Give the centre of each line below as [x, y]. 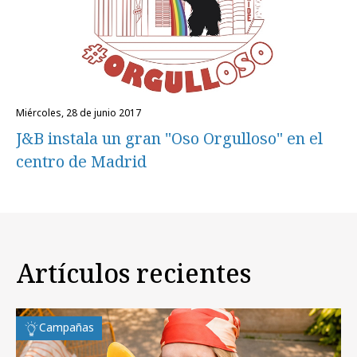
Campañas [67, 327]
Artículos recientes [133, 273]
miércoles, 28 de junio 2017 [83, 113]
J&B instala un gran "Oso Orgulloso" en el [169, 139]
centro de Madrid [81, 162]
